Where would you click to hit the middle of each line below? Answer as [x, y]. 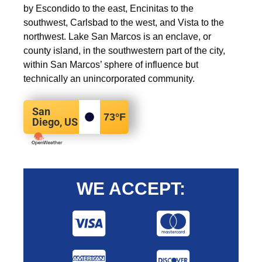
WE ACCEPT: [131, 189]
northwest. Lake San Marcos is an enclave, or [117, 37]
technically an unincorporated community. [109, 79]
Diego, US [55, 122]
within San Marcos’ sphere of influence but [111, 65]
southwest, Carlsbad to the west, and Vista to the [124, 23]
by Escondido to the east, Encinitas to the [108, 8]
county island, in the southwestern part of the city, [124, 51]
